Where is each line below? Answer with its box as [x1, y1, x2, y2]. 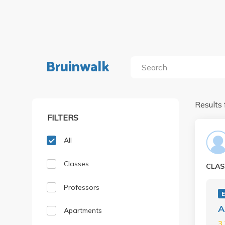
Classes [64, 159, 89, 168]
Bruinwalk [46, 56, 109, 79]
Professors [64, 182, 100, 192]
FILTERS [47, 112, 79, 123]
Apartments [64, 206, 102, 215]
